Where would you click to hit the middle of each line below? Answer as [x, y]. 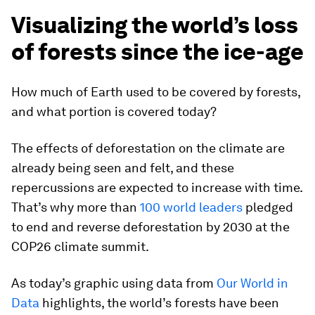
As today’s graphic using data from [114, 283]
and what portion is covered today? [114, 111]
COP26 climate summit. [80, 246]
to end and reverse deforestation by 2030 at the [150, 226]
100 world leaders [191, 207]
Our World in [252, 283]
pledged [268, 207]
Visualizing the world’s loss [155, 25]
